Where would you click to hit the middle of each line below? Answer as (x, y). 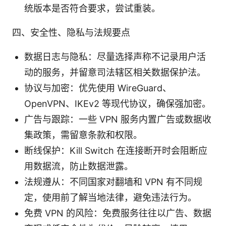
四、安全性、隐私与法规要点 (71, 32)
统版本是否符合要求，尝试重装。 (92, 8)
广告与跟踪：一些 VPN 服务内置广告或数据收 (118, 119)
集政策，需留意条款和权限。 (83, 135)
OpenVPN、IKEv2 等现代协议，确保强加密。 (118, 103)
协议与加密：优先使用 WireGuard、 (98, 88)
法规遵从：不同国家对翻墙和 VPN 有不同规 (113, 182)
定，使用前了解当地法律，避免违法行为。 (110, 197)
